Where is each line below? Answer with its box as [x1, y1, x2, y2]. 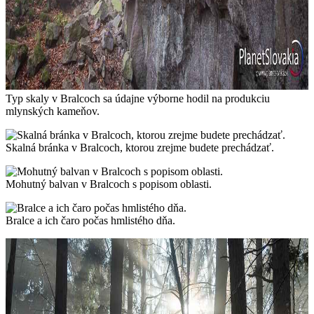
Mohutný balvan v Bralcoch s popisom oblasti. [6, 177, 212, 190]
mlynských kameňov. [6, 104, 100, 117]
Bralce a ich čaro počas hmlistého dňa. [6, 214, 175, 226]
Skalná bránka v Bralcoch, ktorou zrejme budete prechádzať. [6, 141, 274, 153]
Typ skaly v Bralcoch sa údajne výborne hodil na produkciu [6, 92, 270, 104]
